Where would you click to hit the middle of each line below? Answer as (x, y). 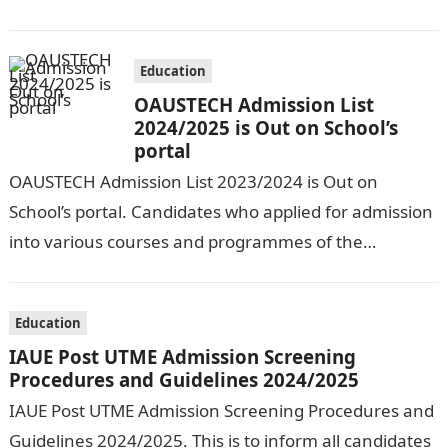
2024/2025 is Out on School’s (265, 127)
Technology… (60, 301)
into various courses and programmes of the (185, 241)
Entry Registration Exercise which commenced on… (210, 19)
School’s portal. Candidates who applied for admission (220, 211)
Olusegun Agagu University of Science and (177, 271)
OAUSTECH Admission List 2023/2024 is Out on (193, 181)
